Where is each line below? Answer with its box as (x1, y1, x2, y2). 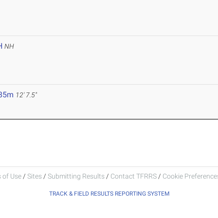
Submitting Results (47, 172, 105, 180)
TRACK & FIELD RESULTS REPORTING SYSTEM (49, 190, 169, 197)
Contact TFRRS (110, 172, 158, 180)
